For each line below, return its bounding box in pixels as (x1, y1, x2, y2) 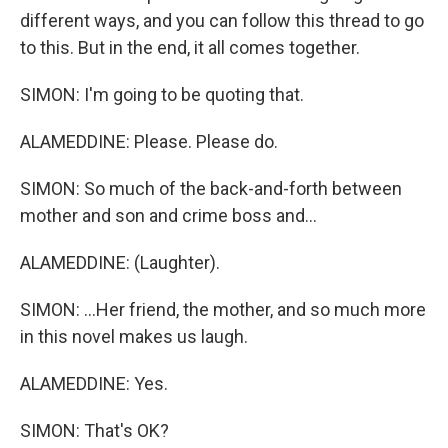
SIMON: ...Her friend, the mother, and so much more (20, 299, 426, 320)
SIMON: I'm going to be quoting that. (20, 84, 304, 105)
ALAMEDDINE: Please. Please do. (20, 131, 278, 152)
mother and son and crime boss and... (20, 205, 317, 226)
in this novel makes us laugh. (20, 326, 248, 347)
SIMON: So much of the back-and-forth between (20, 178, 402, 199)
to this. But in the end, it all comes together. (20, 37, 360, 58)
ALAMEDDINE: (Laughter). (20, 252, 220, 273)
